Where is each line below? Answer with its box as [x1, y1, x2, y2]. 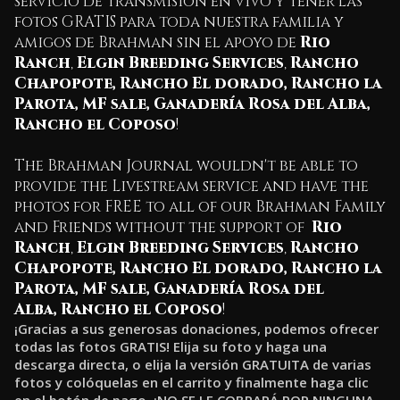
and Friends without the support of [14, 217, 312, 237]
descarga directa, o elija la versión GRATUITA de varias [14, 355, 371, 373]
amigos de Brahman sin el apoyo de [14, 32, 300, 53]
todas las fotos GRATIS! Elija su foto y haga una [14, 337, 327, 355]
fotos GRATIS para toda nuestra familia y [14, 12, 344, 32]
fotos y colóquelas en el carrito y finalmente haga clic [14, 373, 369, 391]
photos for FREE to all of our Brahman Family [14, 196, 386, 217]
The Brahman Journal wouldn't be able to [14, 155, 358, 176]
